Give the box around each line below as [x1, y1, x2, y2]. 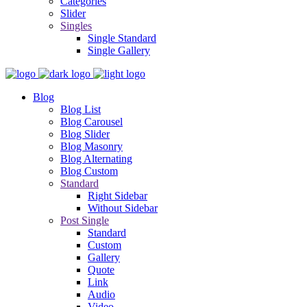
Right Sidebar [88, 190, 147, 201]
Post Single [60, 214, 109, 226]
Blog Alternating [60, 153, 132, 164]
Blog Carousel [60, 116, 123, 127]
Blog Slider [60, 128, 110, 140]
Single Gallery [88, 45, 150, 56]
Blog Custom [60, 165, 118, 177]
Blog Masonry [60, 140, 123, 152]
